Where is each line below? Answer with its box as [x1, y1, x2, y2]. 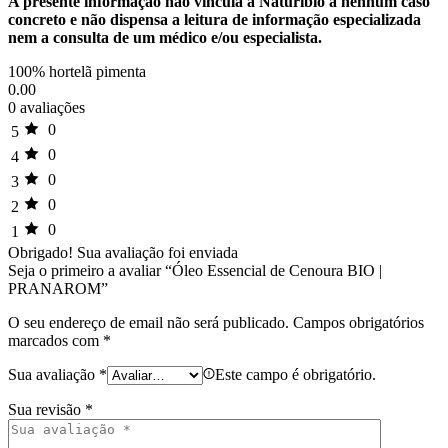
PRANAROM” [8, 279, 108, 297]
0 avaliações [8, 98, 85, 116]
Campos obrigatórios [293, 313, 424, 331]
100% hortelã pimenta [8, 62, 146, 80]
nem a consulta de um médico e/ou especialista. [8, 28, 322, 46]
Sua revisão [8, 400, 85, 418]
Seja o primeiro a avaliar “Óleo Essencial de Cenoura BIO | [8, 261, 382, 279]
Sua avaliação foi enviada [77, 243, 238, 261]
